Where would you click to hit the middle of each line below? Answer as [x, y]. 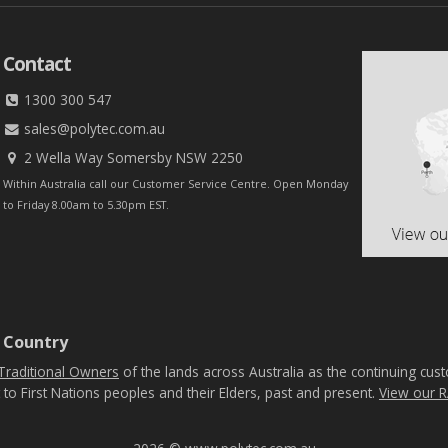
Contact [36, 64]
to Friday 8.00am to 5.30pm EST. [85, 205]
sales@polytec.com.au [93, 129]
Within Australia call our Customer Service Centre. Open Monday [175, 184]
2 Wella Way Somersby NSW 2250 [132, 158]
